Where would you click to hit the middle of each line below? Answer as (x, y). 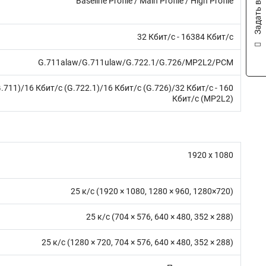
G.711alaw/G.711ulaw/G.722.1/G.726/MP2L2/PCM (136, 62)
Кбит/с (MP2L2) (203, 99)
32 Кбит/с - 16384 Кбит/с (185, 37)
